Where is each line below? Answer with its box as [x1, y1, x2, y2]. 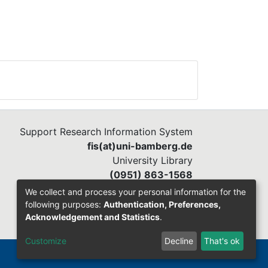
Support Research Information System [20, 126, 193, 138]
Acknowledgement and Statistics [25, 211, 160, 222]
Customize [25, 236, 66, 246]
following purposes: [25, 199, 103, 209]
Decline [165, 236, 194, 246]
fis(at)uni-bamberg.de [87, 140, 193, 152]
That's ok [204, 236, 240, 246]
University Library [112, 154, 193, 166]
